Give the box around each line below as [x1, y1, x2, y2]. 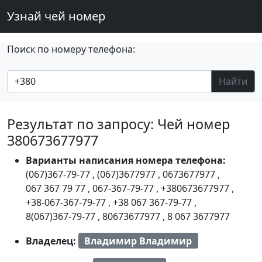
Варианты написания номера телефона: [26, 154, 226, 167]
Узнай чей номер [7, 8, 105, 24]
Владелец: [26, 234, 78, 247]
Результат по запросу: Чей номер [7, 115, 230, 133]
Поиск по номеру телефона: [7, 43, 135, 56]
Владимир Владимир [84, 234, 192, 247]
